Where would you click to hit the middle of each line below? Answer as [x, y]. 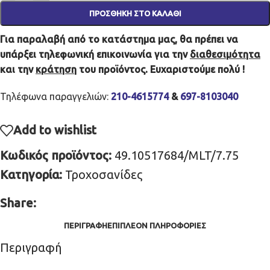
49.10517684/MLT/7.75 [177, 155]
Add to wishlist [55, 130]
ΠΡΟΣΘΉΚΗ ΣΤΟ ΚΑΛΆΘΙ [135, 13]
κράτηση [56, 69]
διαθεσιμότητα [225, 54]
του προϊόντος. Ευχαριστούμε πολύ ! [161, 69]
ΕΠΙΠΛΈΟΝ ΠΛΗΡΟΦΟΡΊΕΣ [157, 225]
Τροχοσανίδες [104, 174]
